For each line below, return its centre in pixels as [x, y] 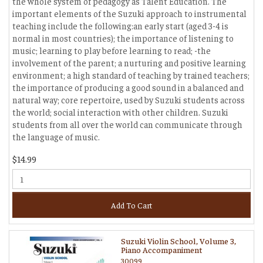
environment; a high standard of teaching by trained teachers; [131, 75]
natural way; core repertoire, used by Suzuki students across [129, 100]
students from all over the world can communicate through [127, 124]
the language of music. [56, 136]
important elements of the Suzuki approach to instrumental [129, 13]
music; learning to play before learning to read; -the [112, 50]
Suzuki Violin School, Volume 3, [178, 241]
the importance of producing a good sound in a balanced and [128, 87]
